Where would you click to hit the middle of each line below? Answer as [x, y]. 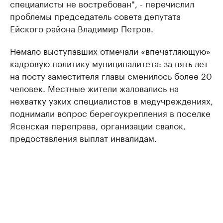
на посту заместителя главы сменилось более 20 [111, 75]
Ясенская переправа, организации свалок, [98, 125]
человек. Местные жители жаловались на [94, 88]
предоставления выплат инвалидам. [83, 137]
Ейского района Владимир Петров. [82, 28]
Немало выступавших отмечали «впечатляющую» [110, 50]
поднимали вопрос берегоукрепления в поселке [110, 112]
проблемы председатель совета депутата [95, 15]
